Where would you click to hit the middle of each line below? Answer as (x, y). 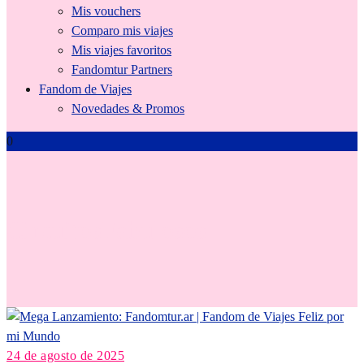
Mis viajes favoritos (121, 50)
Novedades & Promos (128, 108)
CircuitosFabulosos (106, 230)
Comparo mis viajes (122, 30)
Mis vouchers (106, 11)
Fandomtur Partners (122, 69)
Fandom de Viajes (85, 89)
